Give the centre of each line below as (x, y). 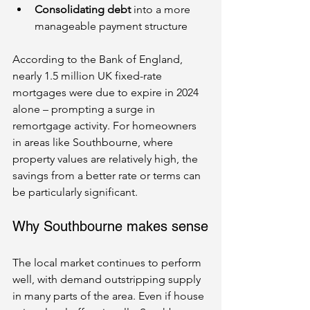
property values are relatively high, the (107, 158)
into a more (162, 9)
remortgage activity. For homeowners (106, 125)
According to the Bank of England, (99, 59)
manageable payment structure (111, 26)
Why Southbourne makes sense (110, 226)
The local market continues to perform (108, 262)
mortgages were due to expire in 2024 (107, 92)
